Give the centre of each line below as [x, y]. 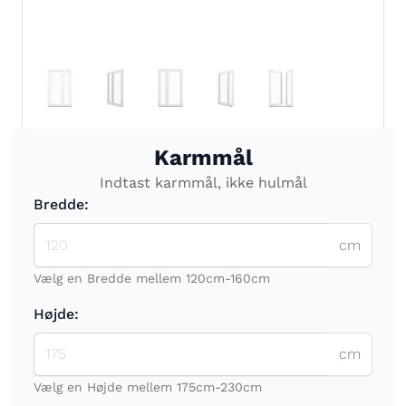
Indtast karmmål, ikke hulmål [203, 183]
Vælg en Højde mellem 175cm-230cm [148, 387]
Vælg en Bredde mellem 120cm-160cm [152, 278]
